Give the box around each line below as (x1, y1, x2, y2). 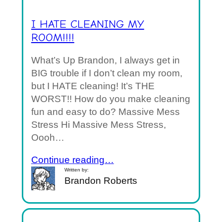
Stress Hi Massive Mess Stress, (31, 119, 166, 130)
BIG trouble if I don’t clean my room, (31, 68, 182, 79)
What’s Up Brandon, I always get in (31, 55, 180, 66)
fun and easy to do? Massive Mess (31, 107, 180, 117)
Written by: (64, 167, 89, 173)
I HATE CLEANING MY (31, 18, 144, 31)
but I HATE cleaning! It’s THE (31, 81, 155, 92)
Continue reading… (31, 155, 114, 166)
